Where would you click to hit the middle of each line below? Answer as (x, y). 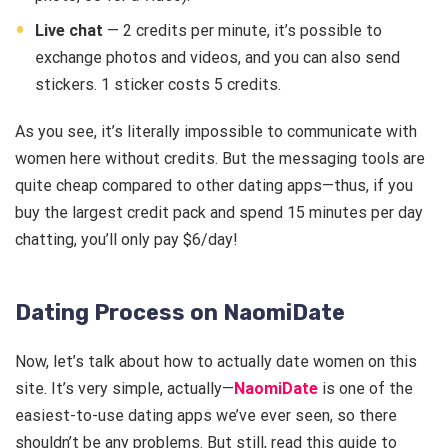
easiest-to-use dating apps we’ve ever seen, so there (206, 416)
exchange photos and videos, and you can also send (217, 58)
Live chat (71, 31)
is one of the (365, 389)
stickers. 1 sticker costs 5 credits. (158, 85)
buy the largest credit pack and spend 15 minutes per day (219, 213)
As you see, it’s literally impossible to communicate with (216, 132)
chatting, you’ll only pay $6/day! (126, 240)
